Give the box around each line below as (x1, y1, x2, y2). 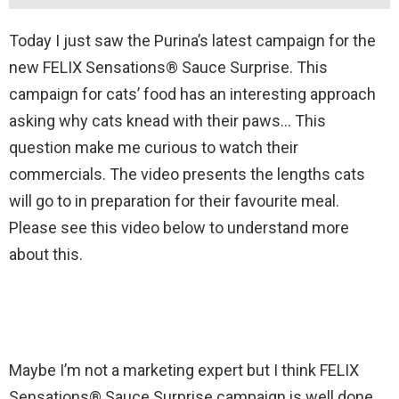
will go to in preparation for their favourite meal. (9, 191, 343, 210)
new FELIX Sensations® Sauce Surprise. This (9, 57, 328, 77)
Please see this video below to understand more (9, 217, 349, 237)
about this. (9, 244, 83, 264)
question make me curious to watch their (9, 137, 298, 157)
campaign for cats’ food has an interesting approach (9, 84, 376, 103)
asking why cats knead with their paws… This (9, 110, 326, 130)
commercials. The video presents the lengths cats (9, 164, 365, 183)
